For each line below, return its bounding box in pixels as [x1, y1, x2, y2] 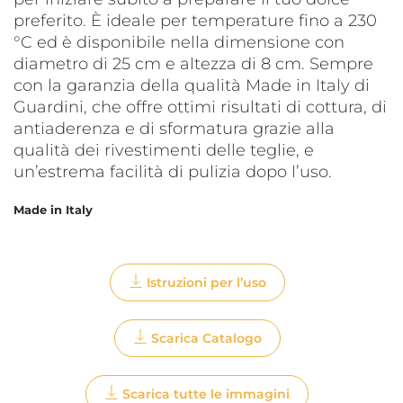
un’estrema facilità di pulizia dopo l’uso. [13, 162, 332, 183]
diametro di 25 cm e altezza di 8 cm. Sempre [13, 54, 373, 75]
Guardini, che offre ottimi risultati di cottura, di [13, 97, 387, 118]
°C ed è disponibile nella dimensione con [13, 32, 345, 53]
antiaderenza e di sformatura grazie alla [13, 119, 335, 139]
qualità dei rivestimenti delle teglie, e [13, 140, 314, 161]
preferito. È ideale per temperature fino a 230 [13, 11, 377, 31]
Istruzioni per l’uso [146, 274, 266, 291]
